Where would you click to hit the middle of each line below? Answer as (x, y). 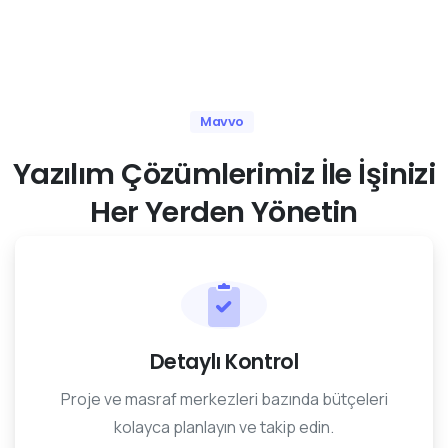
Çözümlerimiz (218, 174)
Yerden (194, 212)
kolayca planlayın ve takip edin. (224, 427)
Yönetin (304, 212)
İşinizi (397, 174)
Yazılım (63, 174)
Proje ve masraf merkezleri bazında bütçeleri (224, 399)
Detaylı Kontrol (224, 362)
